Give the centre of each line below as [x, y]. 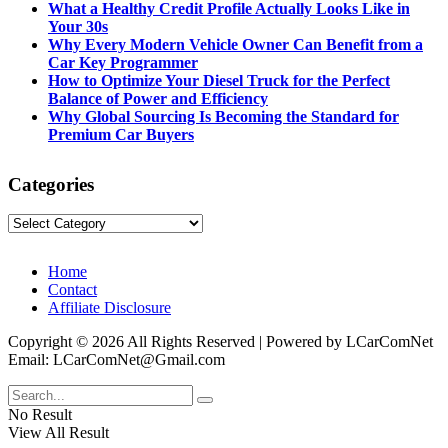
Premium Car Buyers [121, 134]
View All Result [58, 433]
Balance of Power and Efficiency [158, 98]
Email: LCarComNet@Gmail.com [116, 360]
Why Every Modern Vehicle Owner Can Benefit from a [235, 44]
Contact [72, 290]
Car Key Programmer [123, 62]
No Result [40, 415]
